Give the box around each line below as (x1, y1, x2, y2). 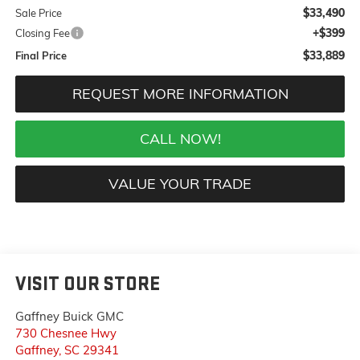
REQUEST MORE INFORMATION (72, 84, 288, 103)
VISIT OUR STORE (14, 272, 160, 296)
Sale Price (14, 6, 62, 19)
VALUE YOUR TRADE (108, 174, 252, 193)
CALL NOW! (139, 129, 221, 148)
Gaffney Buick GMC (14, 308, 124, 324)
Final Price (14, 48, 67, 62)
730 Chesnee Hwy (14, 325, 117, 341)
